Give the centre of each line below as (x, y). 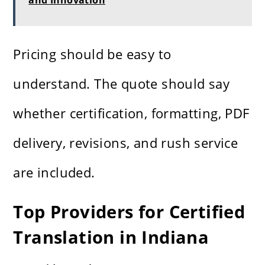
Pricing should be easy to (92, 54)
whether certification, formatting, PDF (131, 113)
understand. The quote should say (122, 84)
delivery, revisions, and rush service (126, 143)
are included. (54, 172)
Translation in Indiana (111, 237)
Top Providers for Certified (129, 212)
